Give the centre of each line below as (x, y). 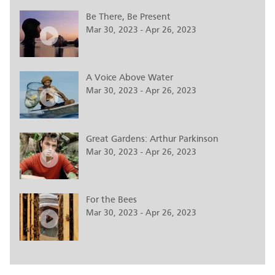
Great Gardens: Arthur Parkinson (152, 139)
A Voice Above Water (130, 78)
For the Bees (111, 200)
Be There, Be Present (128, 17)
